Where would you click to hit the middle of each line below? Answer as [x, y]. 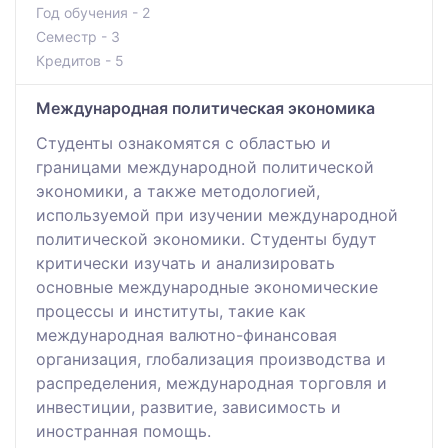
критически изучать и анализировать [185, 262]
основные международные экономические [207, 286]
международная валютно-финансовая [186, 334]
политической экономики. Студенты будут [206, 238]
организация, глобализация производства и [211, 358]
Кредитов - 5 [80, 60]
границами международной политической [205, 166]
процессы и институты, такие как [171, 310]
